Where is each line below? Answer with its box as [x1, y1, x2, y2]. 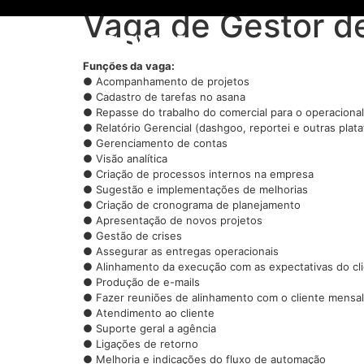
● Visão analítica [83, 152, 167, 165]
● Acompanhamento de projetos [83, 75, 249, 88]
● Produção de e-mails [83, 275, 200, 288]
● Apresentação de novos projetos [83, 214, 262, 227]
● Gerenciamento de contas [83, 136, 227, 149]
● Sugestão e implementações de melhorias [83, 183, 308, 196]
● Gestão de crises [83, 229, 182, 242]
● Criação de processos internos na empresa [83, 167, 314, 180]
